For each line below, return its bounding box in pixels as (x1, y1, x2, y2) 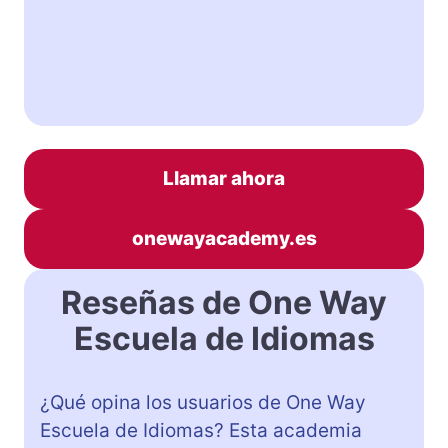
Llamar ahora (163, 166, 285, 190)
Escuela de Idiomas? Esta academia (40, 418, 362, 442)
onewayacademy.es (131, 226, 317, 250)
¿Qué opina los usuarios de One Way (40, 390, 366, 414)
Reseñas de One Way (61, 282, 387, 322)
